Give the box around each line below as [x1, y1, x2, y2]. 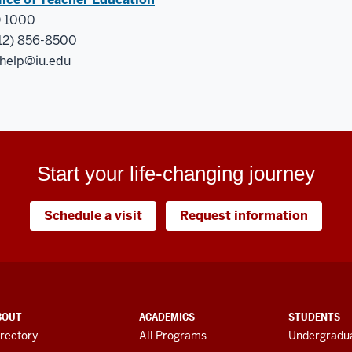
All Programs [138, 328, 207, 343]
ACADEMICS [138, 309, 195, 324]
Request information [180, 207, 308, 224]
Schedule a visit [44, 207, 142, 224]
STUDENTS [288, 309, 340, 324]
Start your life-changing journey [37, 161, 315, 185]
